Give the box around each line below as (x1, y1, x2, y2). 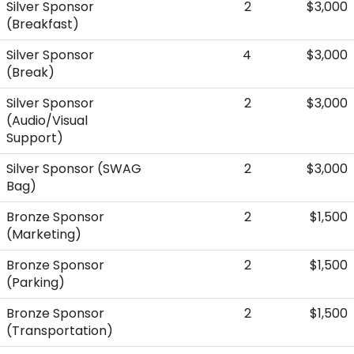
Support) (6, 128, 63, 147)
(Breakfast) (6, 14, 79, 33)
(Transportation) (6, 321, 113, 340)
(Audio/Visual (6, 111, 88, 130)
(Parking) (6, 273, 65, 292)
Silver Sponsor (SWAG (6, 159, 141, 178)
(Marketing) (6, 224, 81, 243)
